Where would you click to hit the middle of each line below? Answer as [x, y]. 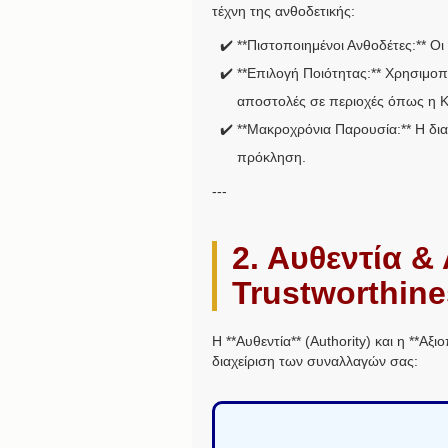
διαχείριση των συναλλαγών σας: [315, 361]
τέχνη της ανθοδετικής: [283, 11]
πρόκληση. [271, 157]
